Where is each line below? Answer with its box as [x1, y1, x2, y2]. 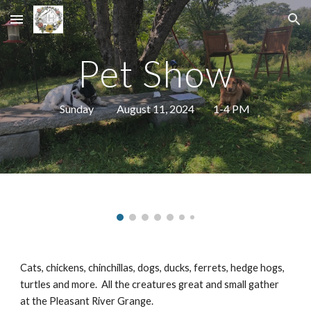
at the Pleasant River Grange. [20, 295, 156, 308]
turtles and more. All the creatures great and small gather [20, 278, 280, 291]
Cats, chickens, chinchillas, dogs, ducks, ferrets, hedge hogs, [20, 262, 285, 274]
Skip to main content [11, 19, 110, 32]
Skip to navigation [213, 19, 300, 32]
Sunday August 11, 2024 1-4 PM [59, 102, 252, 115]
